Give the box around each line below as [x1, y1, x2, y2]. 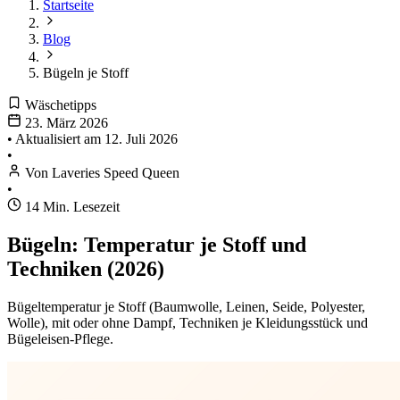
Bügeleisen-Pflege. [7, 331, 113, 347]
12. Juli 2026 [104, 131, 178, 147]
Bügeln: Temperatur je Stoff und [7, 233, 306, 257]
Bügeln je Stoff [43, 65, 129, 81]
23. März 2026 [25, 115, 108, 131]
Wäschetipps [21, 97, 96, 113]
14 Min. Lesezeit [21, 199, 120, 215]
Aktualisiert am [12, 131, 104, 147]
